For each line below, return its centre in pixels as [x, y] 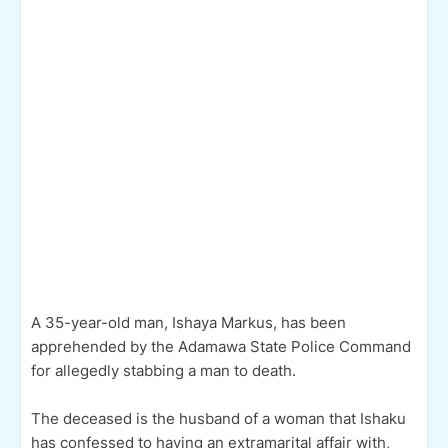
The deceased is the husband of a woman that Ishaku [218, 418]
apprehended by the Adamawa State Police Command [221, 346]
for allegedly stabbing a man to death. [163, 370]
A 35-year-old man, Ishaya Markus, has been [188, 322]
